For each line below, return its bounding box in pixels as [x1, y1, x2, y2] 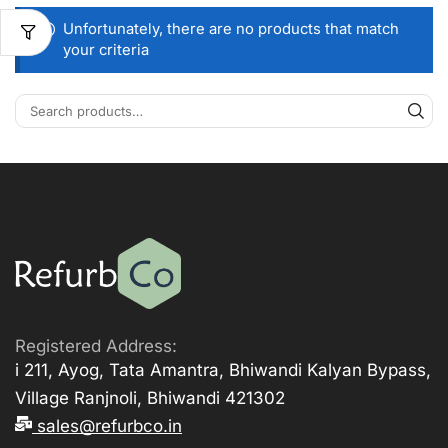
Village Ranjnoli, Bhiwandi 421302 [15, 388, 285, 409]
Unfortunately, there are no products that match [62, 19, 399, 38]
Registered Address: [15, 336, 177, 357]
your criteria [62, 40, 149, 59]
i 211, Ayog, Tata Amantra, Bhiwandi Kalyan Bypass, [15, 360, 431, 381]
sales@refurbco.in [37, 416, 182, 437]
